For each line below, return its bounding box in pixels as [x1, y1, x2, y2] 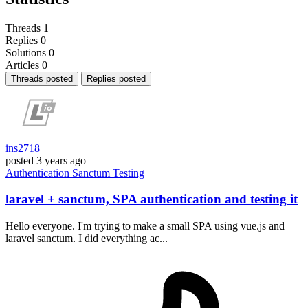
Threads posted [11, 73, 73, 84]
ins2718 [5, 142, 40, 154]
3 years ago [36, 154, 86, 166]
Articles [5, 58, 39, 71]
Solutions [5, 46, 46, 58]
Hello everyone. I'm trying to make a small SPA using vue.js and [5, 220, 285, 232]
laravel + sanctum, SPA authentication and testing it [5, 192, 298, 207]
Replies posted [87, 73, 146, 84]
